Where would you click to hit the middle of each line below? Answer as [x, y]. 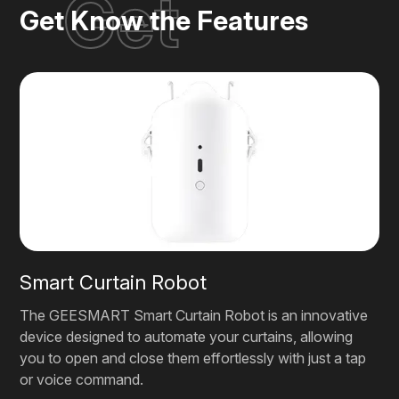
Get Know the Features [164, 20]
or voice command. [82, 379]
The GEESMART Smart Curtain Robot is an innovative [194, 315]
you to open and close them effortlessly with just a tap [193, 358]
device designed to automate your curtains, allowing [187, 336]
